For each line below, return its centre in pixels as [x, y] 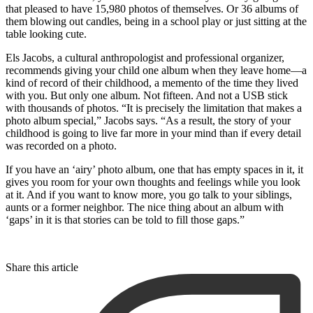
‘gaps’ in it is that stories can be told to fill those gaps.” [125, 220]
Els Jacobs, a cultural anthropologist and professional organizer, [145, 58]
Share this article [42, 268]
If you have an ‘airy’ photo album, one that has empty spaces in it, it [154, 170]
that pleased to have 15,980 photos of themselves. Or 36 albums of [152, 9]
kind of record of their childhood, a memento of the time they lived [152, 83]
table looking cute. [46, 34]
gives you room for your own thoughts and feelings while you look [153, 182]
